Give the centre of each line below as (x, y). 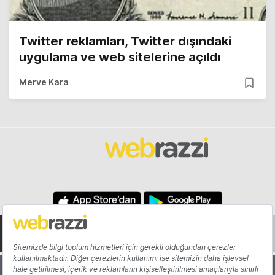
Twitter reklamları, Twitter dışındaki (125, 41)
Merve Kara (44, 82)
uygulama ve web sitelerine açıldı (120, 57)
